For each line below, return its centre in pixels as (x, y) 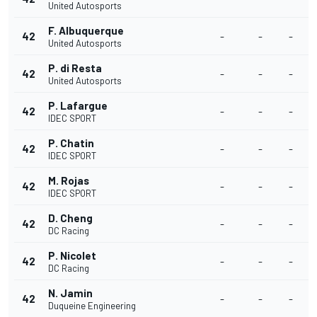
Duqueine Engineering (92, 306)
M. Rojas (69, 180)
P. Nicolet (72, 255)
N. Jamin (70, 293)
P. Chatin (71, 143)
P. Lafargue (78, 105)
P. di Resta (75, 68)
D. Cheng (70, 218)
